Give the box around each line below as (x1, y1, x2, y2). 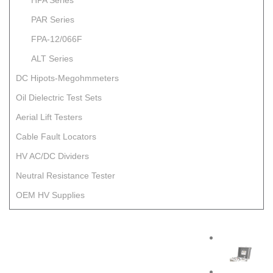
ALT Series (31, 54, 73, 63)
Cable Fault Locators (16, 132, 96, 141)
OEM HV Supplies (16, 190, 85, 200)
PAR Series (31, 15, 74, 24)
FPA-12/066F (31, 34, 82, 44)
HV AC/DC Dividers (16, 151, 89, 161)
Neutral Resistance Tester (16, 171, 115, 180)
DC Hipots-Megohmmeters (16, 73, 119, 83)
